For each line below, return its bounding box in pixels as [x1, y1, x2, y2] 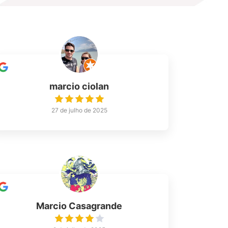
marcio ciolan [49, 81, 109, 92]
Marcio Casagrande [36, 201, 123, 212]
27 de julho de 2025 [51, 106, 107, 115]
